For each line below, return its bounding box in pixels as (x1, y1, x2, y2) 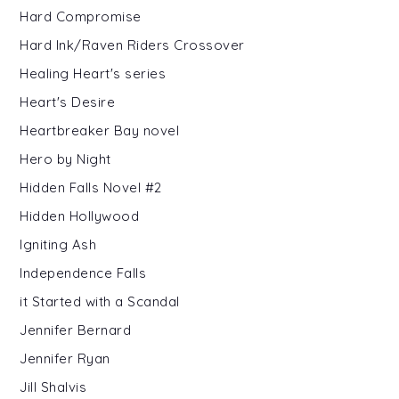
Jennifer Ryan (20, 349, 110, 367)
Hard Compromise (20, 7, 142, 25)
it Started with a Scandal (20, 292, 180, 310)
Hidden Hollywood (20, 207, 140, 224)
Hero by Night (20, 150, 111, 167)
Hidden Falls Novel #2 (20, 178, 162, 196)
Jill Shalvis (20, 378, 87, 395)
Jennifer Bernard (20, 321, 132, 338)
